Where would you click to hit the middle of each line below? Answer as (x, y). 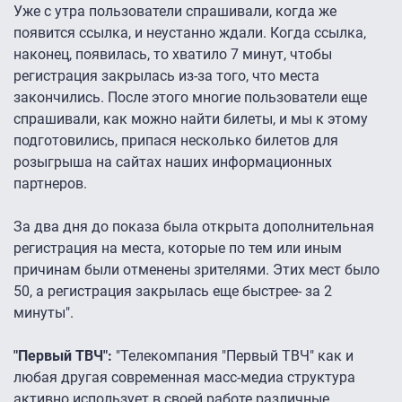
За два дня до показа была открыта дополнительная (194, 226)
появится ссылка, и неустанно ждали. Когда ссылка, (190, 32)
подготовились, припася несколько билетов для (176, 140)
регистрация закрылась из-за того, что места (166, 75)
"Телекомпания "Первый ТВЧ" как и (235, 355)
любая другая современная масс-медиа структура (184, 377)
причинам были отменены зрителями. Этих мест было (197, 269)
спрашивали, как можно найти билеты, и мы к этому (191, 118)
